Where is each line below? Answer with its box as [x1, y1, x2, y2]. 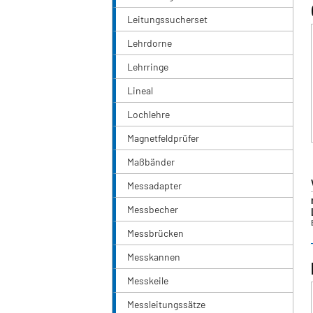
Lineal [127, 85, 153, 97]
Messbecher [127, 203, 178, 216]
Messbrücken [127, 227, 184, 240]
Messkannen [127, 251, 180, 263]
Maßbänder [127, 156, 175, 168]
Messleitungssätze [127, 298, 205, 311]
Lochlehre [127, 108, 170, 121]
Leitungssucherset [127, 13, 208, 26]
